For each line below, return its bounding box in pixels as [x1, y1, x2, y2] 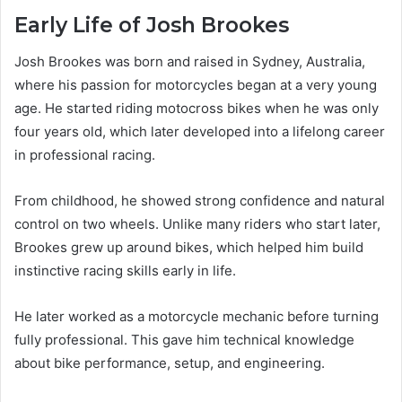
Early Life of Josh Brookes [14, 13, 289, 39]
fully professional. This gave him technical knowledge [14, 330, 354, 348]
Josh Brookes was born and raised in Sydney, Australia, [14, 52, 365, 70]
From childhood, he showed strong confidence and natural [14, 191, 385, 209]
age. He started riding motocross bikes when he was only [14, 99, 379, 117]
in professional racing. [14, 145, 155, 163]
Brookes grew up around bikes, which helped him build [14, 238, 363, 256]
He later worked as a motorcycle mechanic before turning [14, 307, 379, 325]
